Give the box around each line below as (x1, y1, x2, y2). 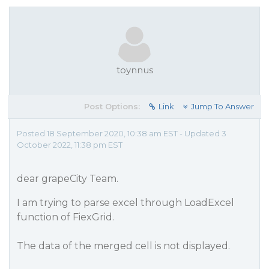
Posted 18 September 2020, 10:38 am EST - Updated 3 (17, 128, 226, 138)
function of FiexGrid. (17, 211, 114, 223)
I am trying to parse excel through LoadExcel (17, 197, 234, 208)
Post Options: (84, 101, 140, 111)
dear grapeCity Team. (17, 173, 118, 184)
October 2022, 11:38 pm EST (17, 140, 122, 150)
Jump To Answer (191, 101, 254, 111)
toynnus (116, 64, 153, 76)
